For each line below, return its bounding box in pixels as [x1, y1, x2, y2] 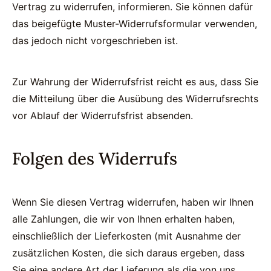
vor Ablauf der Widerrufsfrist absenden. [12, 109, 193, 122]
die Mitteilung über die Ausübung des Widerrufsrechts [12, 93, 258, 105]
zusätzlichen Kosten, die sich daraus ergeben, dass [12, 247, 244, 259]
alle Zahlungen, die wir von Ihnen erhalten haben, [12, 213, 235, 225]
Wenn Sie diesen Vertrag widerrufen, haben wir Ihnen [12, 196, 253, 208]
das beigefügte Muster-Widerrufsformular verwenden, [12, 18, 257, 30]
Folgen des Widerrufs [12, 148, 177, 169]
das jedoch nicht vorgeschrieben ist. [12, 34, 178, 47]
